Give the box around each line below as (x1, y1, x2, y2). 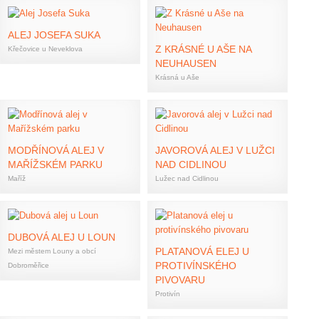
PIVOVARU (155, 274, 205, 286)
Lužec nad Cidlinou (155, 174, 219, 182)
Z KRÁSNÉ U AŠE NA (155, 43, 251, 55)
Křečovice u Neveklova (8, 45, 83, 53)
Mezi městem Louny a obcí (8, 247, 96, 255)
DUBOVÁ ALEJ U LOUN (8, 231, 115, 243)
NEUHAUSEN (155, 58, 216, 69)
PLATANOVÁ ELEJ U (155, 246, 249, 257)
